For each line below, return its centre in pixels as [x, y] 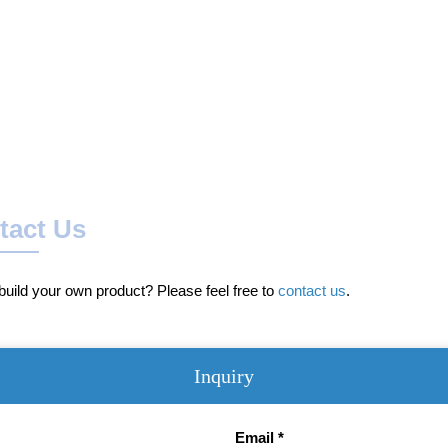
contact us [312, 290]
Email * [260, 437]
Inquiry [224, 375]
